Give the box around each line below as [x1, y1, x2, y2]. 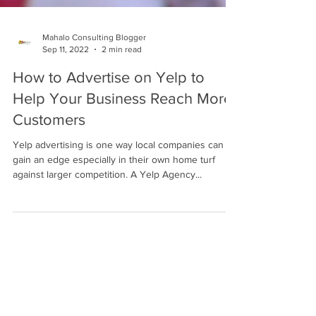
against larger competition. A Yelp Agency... [13, 245, 202, 256]
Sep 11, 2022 [42, 120, 89, 130]
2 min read [102, 120, 142, 130]
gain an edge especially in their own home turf [13, 230, 215, 241]
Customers [13, 188, 85, 204]
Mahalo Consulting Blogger [42, 109, 146, 119]
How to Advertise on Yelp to [13, 145, 205, 162]
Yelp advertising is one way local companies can [13, 215, 224, 226]
